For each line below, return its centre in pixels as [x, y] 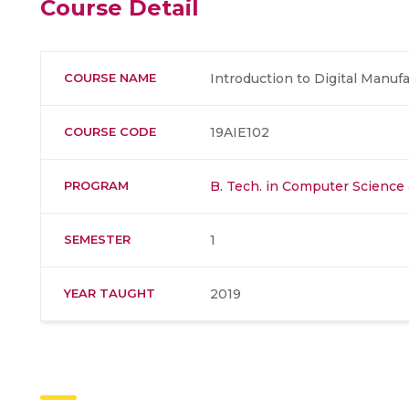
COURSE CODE [110, 131]
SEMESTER [97, 239]
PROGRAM [96, 185]
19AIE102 [240, 132]
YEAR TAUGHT [110, 293]
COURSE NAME [110, 78]
